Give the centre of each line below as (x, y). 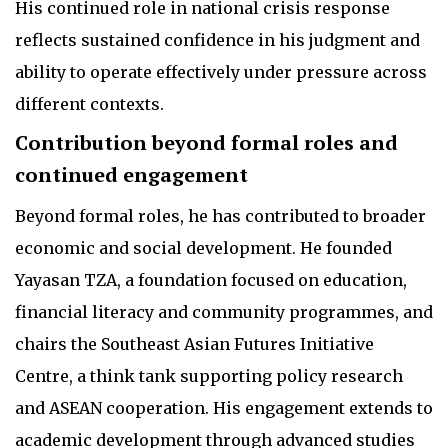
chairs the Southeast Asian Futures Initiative (194, 343)
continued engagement (131, 174)
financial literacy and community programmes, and (224, 311)
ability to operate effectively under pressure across (221, 71)
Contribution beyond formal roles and (206, 142)
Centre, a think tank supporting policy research (209, 375)
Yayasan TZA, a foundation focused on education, (211, 279)
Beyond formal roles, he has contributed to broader (220, 215)
